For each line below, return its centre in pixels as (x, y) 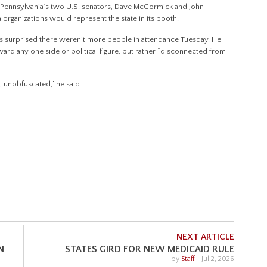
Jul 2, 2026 (218, 259)
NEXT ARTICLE (205, 237)
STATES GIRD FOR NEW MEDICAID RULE (150, 249)
